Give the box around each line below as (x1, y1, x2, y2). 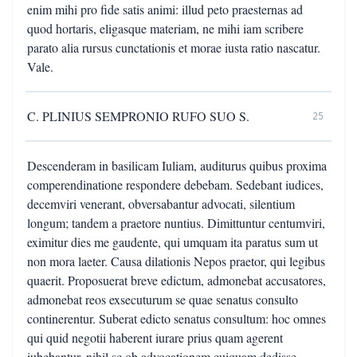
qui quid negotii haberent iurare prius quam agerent (27, 329, 283, 346)
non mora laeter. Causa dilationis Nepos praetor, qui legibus (27, 253, 325, 269)
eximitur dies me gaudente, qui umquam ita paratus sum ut (27, 233, 318, 250)
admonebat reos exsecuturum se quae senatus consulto (27, 291, 298, 308)
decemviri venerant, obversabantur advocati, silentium (27, 195, 295, 212)
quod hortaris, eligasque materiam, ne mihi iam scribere (27, 20, 304, 37)
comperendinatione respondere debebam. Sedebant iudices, (27, 176, 324, 193)
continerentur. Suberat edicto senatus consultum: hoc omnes (27, 310, 326, 327)
